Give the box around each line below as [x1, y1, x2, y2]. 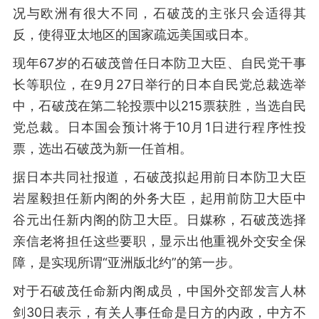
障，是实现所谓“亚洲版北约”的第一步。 [13, 255, 241, 270]
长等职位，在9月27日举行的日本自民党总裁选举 [13, 77, 306, 92]
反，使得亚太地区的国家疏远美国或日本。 [13, 27, 256, 42]
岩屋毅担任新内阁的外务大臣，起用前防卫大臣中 [13, 191, 306, 206]
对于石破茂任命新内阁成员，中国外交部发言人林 [13, 283, 306, 298]
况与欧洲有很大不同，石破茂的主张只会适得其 [13, 6, 306, 21]
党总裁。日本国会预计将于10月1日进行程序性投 [13, 120, 306, 135]
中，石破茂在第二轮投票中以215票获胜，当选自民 [13, 98, 306, 113]
